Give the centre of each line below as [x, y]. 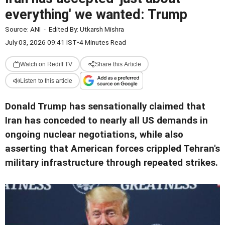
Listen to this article [46, 81]
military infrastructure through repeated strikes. [111, 163]
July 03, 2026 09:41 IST [41, 42]
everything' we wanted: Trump [96, 15]
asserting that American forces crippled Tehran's [113, 149]
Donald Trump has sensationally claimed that [105, 106]
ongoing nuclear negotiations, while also [94, 135]
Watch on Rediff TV [46, 64]
